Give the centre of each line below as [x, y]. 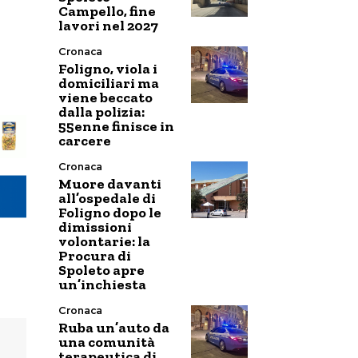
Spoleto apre [101, 270]
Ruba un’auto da [114, 328]
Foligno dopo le [110, 213]
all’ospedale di [107, 198]
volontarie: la [104, 241]
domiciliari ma [109, 83]
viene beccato [105, 97]
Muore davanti [110, 184]
